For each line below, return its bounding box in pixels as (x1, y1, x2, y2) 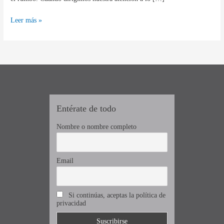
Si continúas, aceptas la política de (66, 191, 165, 199)
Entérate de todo (56, 103, 116, 113)
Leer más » (10, 16, 42, 24)
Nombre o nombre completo (56, 122, 136, 130)
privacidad (56, 199, 86, 207)
